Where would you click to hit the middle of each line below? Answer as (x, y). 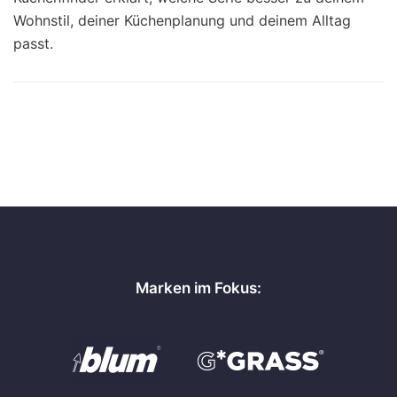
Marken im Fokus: (198, 288)
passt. (33, 44)
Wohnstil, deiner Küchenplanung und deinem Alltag (182, 21)
